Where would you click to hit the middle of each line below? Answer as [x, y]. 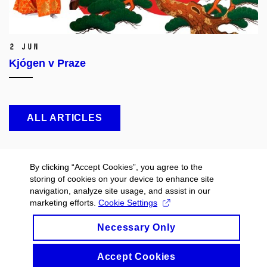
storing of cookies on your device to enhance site [122, 179]
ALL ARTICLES [65, 118]
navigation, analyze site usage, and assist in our [120, 191]
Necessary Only [136, 227]
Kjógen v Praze [47, 63]
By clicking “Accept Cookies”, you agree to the [116, 167]
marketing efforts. [64, 203]
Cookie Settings [128, 203]
